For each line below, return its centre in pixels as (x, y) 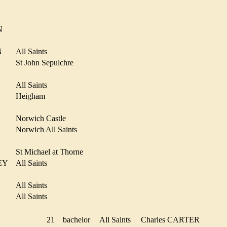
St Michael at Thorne (52, 152)
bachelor (80, 219)
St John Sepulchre (48, 62)
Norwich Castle (44, 118)
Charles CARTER (173, 219)
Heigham (33, 96)
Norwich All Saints (49, 129)
